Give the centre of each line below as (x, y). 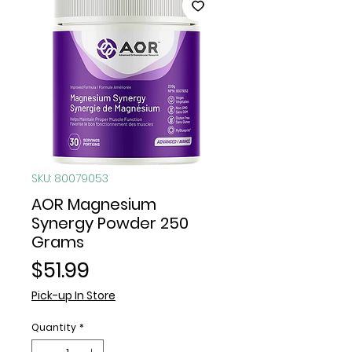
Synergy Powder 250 (110, 223)
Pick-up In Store (73, 295)
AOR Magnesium (94, 204)
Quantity (54, 327)
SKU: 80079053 (70, 178)
